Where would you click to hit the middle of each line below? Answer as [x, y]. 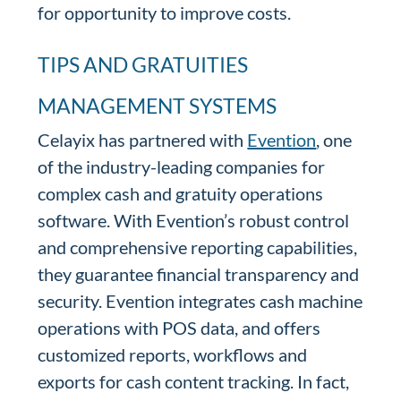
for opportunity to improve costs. [165, 13]
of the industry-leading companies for [182, 166]
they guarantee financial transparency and [199, 274]
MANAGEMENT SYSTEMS [158, 106]
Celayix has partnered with [143, 140]
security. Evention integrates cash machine [200, 301]
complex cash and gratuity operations [181, 193]
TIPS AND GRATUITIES [143, 64]
